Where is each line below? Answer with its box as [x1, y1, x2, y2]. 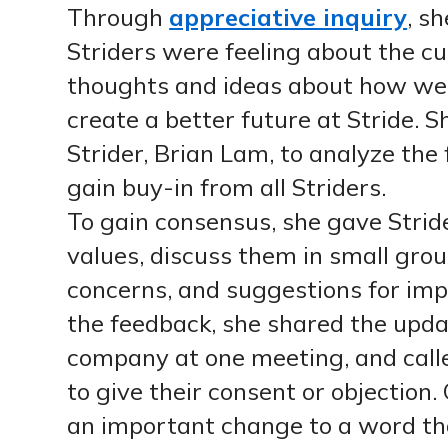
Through [67, 2, 170, 33]
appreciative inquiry [169, 2, 408, 33]
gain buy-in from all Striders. [67, 172, 387, 203]
